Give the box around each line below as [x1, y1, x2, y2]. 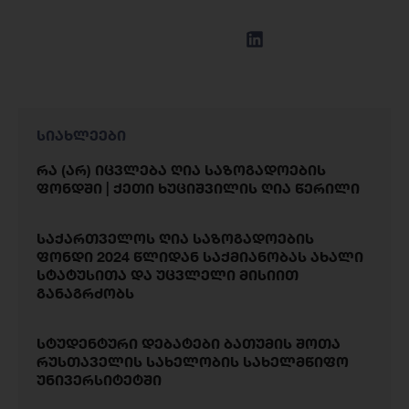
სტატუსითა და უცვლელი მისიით [37, 266, 299, 285]
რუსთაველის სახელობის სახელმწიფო [37, 352, 349, 372]
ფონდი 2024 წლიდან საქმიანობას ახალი [37, 247, 363, 267]
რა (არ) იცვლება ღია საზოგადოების [37, 161, 326, 180]
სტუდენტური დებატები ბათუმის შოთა [37, 334, 341, 353]
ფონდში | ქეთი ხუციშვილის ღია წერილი [37, 179, 360, 198]
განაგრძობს [37, 284, 134, 303]
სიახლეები [37, 126, 126, 145]
